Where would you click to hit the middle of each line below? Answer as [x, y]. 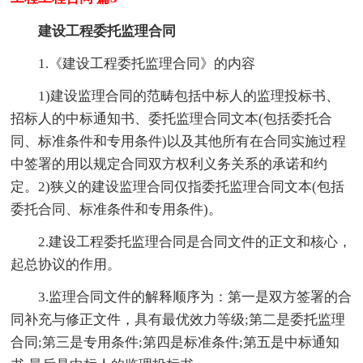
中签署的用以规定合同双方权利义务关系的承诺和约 [169, 164]
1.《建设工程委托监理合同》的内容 [147, 64]
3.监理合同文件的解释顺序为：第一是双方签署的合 [195, 297]
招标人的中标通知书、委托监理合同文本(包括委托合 [172, 119]
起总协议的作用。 [66, 265]
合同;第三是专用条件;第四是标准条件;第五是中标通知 [175, 343]
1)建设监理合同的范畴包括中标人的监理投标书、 [189, 96]
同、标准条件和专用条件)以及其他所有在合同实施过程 [179, 142]
